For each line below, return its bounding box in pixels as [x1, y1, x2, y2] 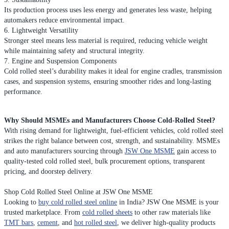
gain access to [175, 147, 216, 155]
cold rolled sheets [82, 208, 132, 216]
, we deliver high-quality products [117, 218, 215, 226]
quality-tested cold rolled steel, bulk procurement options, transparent [4, 157, 205, 165]
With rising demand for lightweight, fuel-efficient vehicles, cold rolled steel [4, 126, 223, 134]
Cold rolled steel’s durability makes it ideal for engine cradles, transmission [4, 67, 222, 75]
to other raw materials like [132, 208, 211, 216]
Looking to [4, 198, 38, 206]
